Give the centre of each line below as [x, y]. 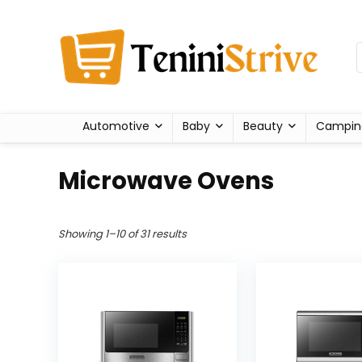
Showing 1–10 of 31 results [122, 234]
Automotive [116, 126]
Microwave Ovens [166, 181]
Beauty [263, 126]
